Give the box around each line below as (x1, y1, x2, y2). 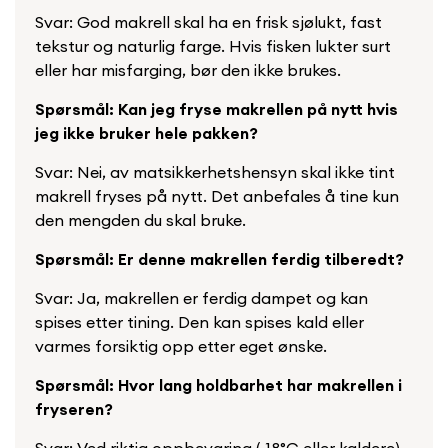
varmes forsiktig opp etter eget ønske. (35, 336, 327, 357)
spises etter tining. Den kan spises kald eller (35, 312, 364, 333)
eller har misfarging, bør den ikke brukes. (35, 60, 341, 81)
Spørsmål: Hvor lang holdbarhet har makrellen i (35, 375, 402, 396)
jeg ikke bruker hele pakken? (35, 123, 258, 144)
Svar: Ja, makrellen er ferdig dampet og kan (35, 288, 368, 309)
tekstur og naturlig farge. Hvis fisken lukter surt (35, 36, 391, 57)
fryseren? (35, 399, 113, 420)
